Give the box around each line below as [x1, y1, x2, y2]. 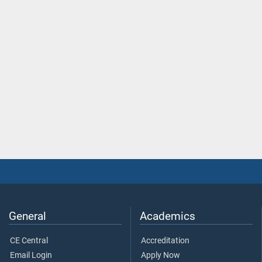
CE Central [10, 236, 48, 246]
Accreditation [141, 236, 189, 246]
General [9, 209, 46, 223]
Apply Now [141, 250, 180, 261]
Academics [140, 209, 195, 223]
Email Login [10, 250, 52, 261]
